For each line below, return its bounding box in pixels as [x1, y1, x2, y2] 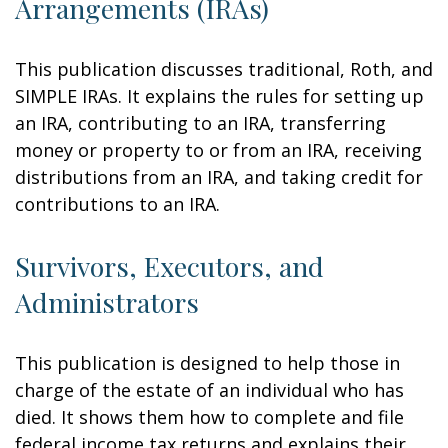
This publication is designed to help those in [15, 351, 400, 375]
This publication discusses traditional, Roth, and [15, 57, 433, 81]
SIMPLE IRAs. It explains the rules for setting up [15, 84, 424, 108]
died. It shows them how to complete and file [15, 405, 404, 429]
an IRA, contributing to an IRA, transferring [15, 111, 386, 135]
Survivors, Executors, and [15, 248, 324, 284]
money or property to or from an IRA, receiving [15, 138, 422, 162]
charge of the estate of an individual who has [15, 378, 404, 402]
